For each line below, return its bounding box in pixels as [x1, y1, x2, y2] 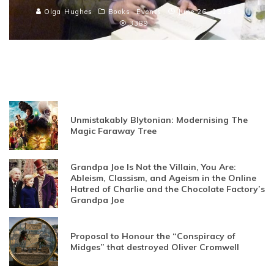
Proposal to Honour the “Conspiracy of [70, 231, 235, 242]
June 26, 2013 [177, 7, 232, 17]
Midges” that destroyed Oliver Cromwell [70, 242, 239, 253]
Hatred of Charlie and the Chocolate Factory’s [70, 183, 265, 195]
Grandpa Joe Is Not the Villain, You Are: [70, 161, 236, 173]
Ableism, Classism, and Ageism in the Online [70, 172, 256, 184]
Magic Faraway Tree [70, 125, 157, 137]
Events [136, 7, 162, 17]
